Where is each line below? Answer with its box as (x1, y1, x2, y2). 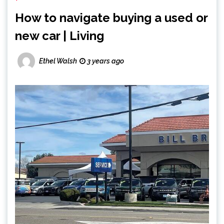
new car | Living (15, 28, 104, 43)
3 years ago (85, 57, 124, 65)
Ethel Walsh (39, 56, 77, 65)
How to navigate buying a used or (15, 10, 207, 25)
